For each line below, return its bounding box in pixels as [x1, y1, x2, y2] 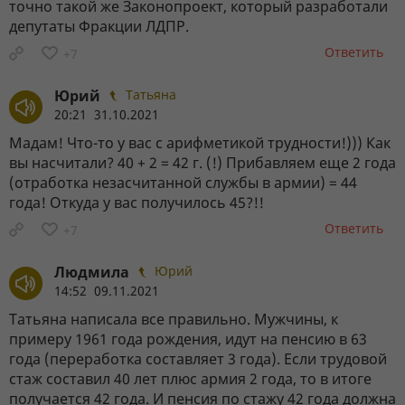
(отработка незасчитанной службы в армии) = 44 [9, 172, 357, 193]
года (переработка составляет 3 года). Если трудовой [9, 348, 387, 369]
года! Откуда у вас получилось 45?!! [9, 192, 264, 212]
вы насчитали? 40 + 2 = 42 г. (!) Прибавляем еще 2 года [9, 152, 396, 173]
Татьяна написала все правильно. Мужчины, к [9, 308, 338, 329]
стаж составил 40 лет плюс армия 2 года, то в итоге [9, 368, 372, 389]
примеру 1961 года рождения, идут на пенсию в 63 [9, 328, 367, 349]
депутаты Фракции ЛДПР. [9, 15, 189, 36]
